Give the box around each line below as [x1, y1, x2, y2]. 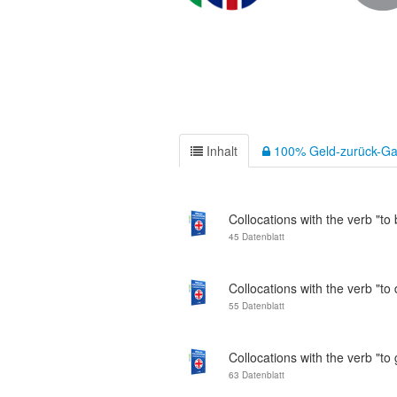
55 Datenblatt [229, 300, 284, 312]
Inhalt [203, 142, 237, 160]
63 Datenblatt [229, 369, 284, 381]
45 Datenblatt [229, 230, 284, 243]
